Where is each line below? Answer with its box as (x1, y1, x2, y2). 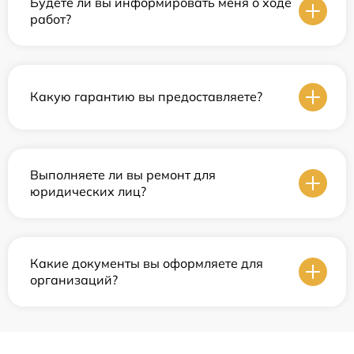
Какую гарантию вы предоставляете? (30, 88, 262, 105)
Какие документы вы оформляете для (30, 254, 263, 271)
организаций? (30, 271, 118, 288)
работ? (30, 10, 71, 27)
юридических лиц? (30, 183, 146, 199)
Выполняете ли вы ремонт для (30, 166, 216, 183)
